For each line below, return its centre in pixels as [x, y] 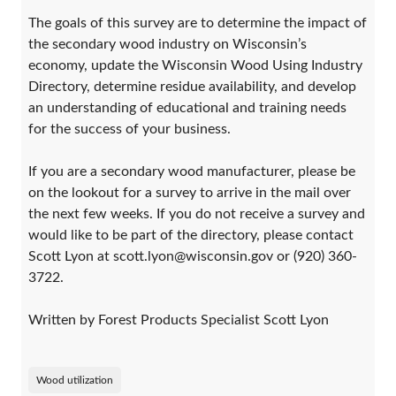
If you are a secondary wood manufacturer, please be [192, 172]
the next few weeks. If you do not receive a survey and [197, 214]
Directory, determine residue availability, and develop [192, 87]
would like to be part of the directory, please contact [191, 236]
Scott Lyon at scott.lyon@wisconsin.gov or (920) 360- [193, 257]
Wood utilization [75, 381]
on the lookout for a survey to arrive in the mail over [190, 193]
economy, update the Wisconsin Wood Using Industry [195, 66]
